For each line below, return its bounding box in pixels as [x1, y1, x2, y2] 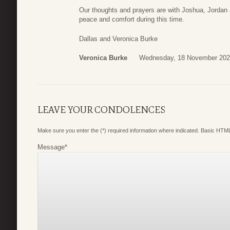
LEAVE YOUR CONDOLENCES [37, 104, 165, 116]
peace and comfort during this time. [79, 15, 184, 24]
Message [37, 143, 65, 151]
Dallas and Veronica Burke [79, 34, 158, 43]
